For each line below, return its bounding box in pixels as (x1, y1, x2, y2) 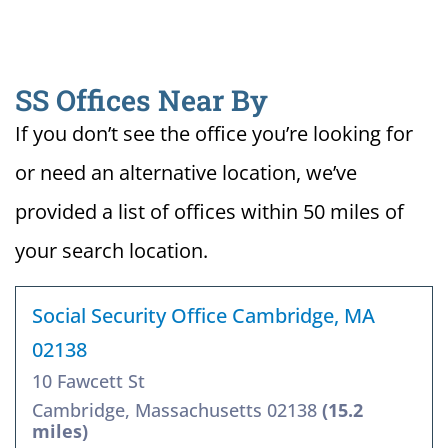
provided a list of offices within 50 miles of (15, 198, 404, 226)
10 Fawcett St (32, 369, 145, 394)
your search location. (15, 237, 208, 265)
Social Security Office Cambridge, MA (32, 302, 375, 330)
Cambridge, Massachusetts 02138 (32, 398, 322, 423)
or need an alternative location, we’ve (15, 159, 357, 187)
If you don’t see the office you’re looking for (15, 120, 413, 148)
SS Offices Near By (15, 81, 268, 120)
